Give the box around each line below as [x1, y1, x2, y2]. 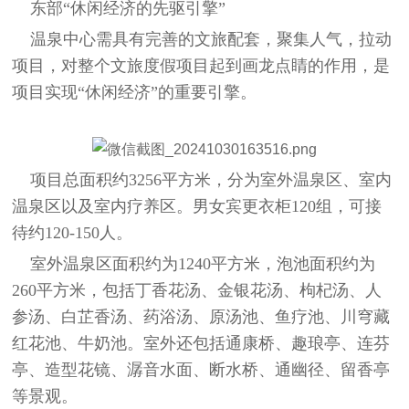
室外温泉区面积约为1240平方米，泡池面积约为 [12, 255, 376, 274]
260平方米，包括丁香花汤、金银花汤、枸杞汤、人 [12, 281, 383, 300]
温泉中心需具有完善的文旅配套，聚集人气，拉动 [12, 30, 393, 49]
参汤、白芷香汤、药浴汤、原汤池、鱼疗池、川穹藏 [12, 308, 391, 327]
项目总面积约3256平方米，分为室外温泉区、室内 [12, 171, 393, 190]
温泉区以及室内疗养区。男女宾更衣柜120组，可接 [12, 197, 383, 216]
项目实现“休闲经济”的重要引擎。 [12, 83, 257, 102]
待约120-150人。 [12, 224, 133, 243]
